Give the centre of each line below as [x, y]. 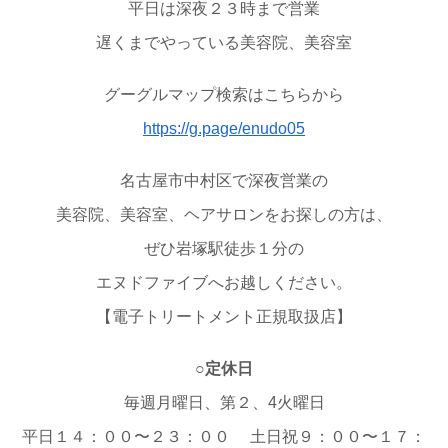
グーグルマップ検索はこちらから [224, 95]
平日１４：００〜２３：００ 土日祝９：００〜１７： [224, 437]
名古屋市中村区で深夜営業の [224, 181]
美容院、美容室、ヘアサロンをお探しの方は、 [224, 215]
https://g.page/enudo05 [224, 129]
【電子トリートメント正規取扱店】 [224, 317]
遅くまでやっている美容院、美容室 [224, 43]
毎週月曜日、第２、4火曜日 [224, 403]
